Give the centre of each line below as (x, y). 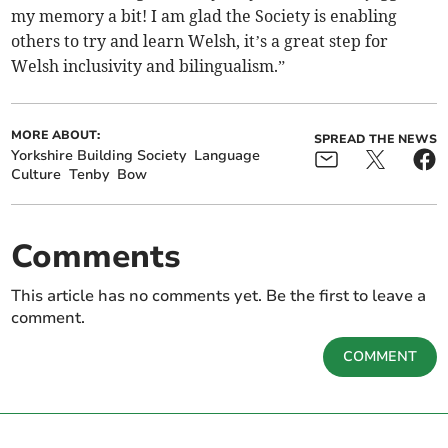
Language (227, 156)
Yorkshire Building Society (99, 156)
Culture (36, 175)
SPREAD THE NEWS (375, 139)
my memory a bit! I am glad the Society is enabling (204, 16)
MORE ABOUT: (56, 135)
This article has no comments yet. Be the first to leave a (219, 296)
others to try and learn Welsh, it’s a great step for (200, 41)
